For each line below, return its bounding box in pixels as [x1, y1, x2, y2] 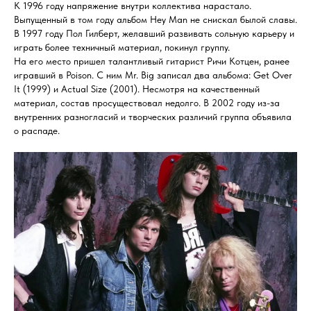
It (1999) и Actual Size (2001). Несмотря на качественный [14, 83, 260, 94]
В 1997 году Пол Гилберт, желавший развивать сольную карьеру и [14, 27, 294, 39]
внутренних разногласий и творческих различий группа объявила [14, 110, 292, 122]
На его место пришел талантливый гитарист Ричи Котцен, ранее [14, 55, 289, 67]
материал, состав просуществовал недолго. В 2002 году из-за [14, 96, 280, 108]
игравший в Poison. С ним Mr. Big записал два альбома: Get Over [14, 69, 292, 81]
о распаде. [14, 124, 60, 136]
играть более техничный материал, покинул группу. [14, 41, 230, 53]
